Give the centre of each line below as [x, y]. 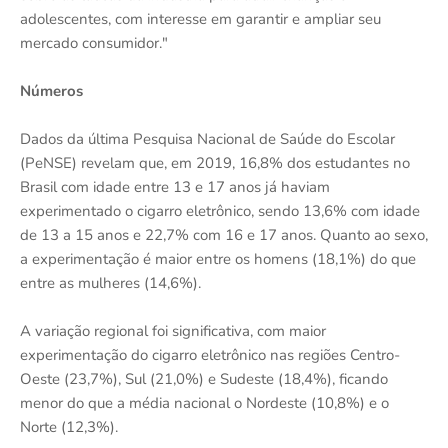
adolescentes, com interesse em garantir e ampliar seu [200, 19]
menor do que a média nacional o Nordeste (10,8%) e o [204, 403]
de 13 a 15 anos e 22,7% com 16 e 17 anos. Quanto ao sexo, [224, 235]
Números [51, 91]
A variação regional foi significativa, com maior [173, 331]
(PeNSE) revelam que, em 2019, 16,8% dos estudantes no [215, 163]
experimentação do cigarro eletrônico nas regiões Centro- [210, 355]
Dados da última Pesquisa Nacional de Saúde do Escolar [207, 139]
